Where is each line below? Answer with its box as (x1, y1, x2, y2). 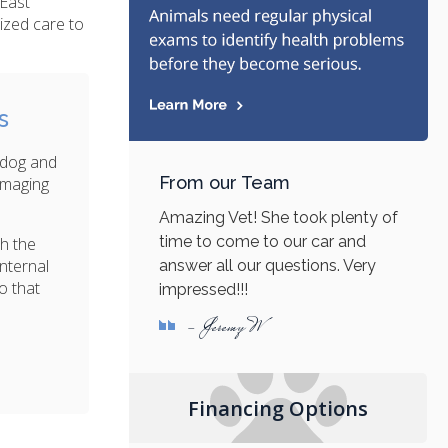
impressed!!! (158, 280, 248, 300)
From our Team (158, 172, 290, 194)
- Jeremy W (184, 313, 262, 344)
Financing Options (188, 394, 369, 422)
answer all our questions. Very (158, 256, 376, 276)
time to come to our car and (158, 232, 366, 252)
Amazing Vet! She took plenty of (158, 208, 398, 228)
